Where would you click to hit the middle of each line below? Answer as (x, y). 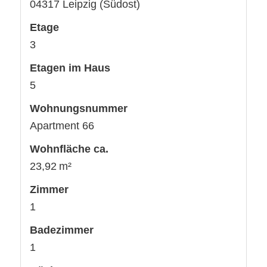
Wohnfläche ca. (69, 149)
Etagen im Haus (70, 68)
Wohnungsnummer (78, 108)
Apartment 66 (62, 125)
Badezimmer (61, 230)
